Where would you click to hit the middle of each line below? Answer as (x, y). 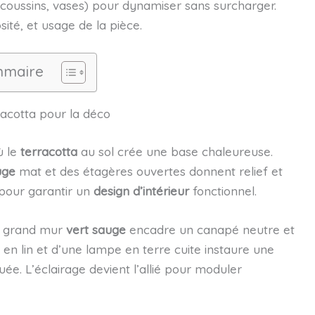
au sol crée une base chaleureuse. (175, 151)
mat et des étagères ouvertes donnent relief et (149, 171)
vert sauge (96, 229)
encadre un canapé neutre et (210, 229)
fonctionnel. (223, 191)
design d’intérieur (141, 191)
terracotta (49, 151)
